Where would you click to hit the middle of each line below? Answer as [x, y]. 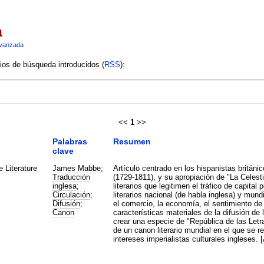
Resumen [132, 141]
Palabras [70, 141]
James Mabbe [76, 168]
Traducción [71, 177]
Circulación [71, 194]
